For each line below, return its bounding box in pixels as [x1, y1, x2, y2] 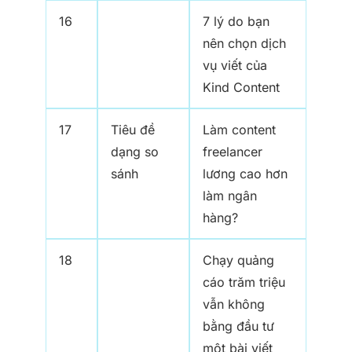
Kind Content [203, 79, 280, 96]
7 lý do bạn [203, 13, 269, 30]
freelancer [203, 144, 262, 160]
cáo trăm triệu [203, 274, 285, 291]
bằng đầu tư [203, 318, 274, 335]
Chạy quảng [203, 252, 274, 269]
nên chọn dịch [203, 35, 286, 52]
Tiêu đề [111, 122, 155, 138]
